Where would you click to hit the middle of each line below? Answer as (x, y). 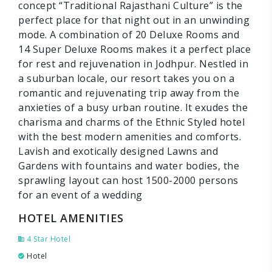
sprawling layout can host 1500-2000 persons (128, 180)
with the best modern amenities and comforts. (130, 137)
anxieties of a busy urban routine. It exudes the (133, 107)
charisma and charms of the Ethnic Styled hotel (131, 122)
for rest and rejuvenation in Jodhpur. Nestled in (133, 64)
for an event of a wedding (80, 195)
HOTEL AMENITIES (71, 218)
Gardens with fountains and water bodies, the (129, 166)
